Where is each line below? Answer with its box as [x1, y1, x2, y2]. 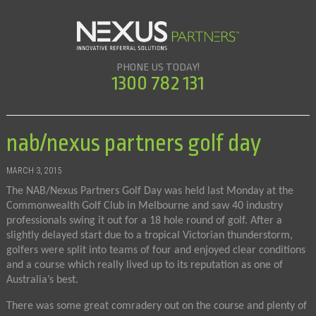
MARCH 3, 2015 [6, 165, 61, 176]
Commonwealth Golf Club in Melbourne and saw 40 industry [6, 200, 283, 212]
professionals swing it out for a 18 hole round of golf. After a [6, 214, 282, 226]
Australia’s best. [6, 274, 78, 286]
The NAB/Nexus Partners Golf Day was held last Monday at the [6, 185, 293, 197]
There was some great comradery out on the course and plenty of [6, 300, 307, 312]
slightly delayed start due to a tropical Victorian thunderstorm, [6, 229, 293, 241]
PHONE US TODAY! [116, 60, 200, 73]
